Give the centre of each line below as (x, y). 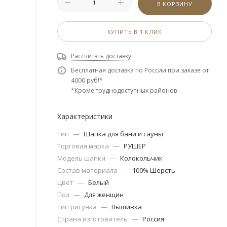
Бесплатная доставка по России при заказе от (140, 70)
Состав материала (88, 170)
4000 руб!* (87, 80)
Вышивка (127, 207)
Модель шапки (82, 158)
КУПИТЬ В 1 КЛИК (135, 32)
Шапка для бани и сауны (123, 134)
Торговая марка (84, 146)
